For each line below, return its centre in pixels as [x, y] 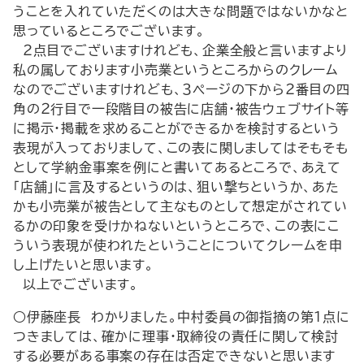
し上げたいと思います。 [84, 265]
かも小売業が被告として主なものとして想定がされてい [180, 206]
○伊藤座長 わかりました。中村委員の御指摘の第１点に [182, 317]
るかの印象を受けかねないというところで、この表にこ [176, 226]
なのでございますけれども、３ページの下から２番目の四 [182, 89]
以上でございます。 [76, 284]
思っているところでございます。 [109, 31]
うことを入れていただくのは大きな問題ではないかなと [181, 11]
